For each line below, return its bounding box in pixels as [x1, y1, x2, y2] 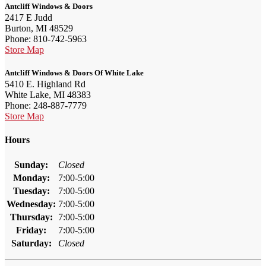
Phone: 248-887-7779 [5, 100, 87, 111]
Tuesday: [12, 186, 50, 196]
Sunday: [14, 160, 48, 170]
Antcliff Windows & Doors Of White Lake [5, 68, 144, 78]
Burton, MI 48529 [5, 23, 73, 34]
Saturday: [11, 238, 52, 248]
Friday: [16, 225, 46, 235]
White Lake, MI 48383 [5, 90, 91, 100]
